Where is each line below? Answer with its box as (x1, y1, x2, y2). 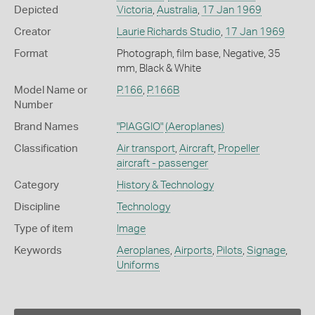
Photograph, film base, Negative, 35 (116, 49, 281, 60)
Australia (156, 5, 198, 16)
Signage (246, 245, 285, 257)
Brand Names (14, 122, 79, 133)
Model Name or (14, 85, 87, 96)
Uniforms (116, 260, 160, 271)
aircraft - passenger (116, 158, 208, 169)
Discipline (14, 202, 60, 213)
